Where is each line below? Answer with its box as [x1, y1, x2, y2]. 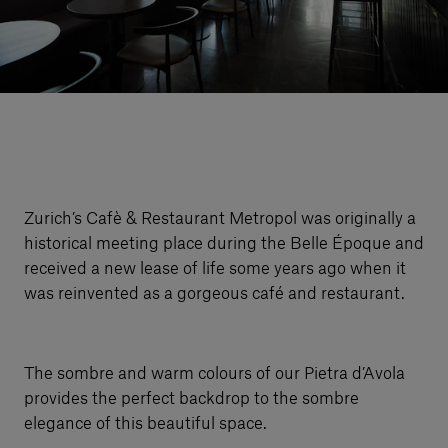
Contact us [45, 191, 105, 204]
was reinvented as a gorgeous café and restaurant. [24, 285, 405, 302]
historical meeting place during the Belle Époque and [24, 235, 424, 252]
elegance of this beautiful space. [24, 415, 267, 432]
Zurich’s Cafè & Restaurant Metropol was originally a [24, 210, 416, 227]
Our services [45, 11, 129, 25]
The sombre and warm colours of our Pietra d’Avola [24, 365, 405, 382]
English [45, 154, 86, 167]
